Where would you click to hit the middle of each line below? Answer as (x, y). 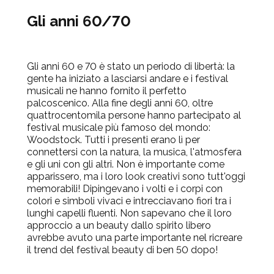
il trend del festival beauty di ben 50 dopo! (122, 250)
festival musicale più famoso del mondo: (119, 128)
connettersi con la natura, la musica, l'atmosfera (134, 152)
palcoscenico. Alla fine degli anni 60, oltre (120, 103)
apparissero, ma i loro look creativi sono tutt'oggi (136, 177)
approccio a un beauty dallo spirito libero (119, 226)
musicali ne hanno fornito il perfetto (107, 91)
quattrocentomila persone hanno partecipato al (134, 116)
